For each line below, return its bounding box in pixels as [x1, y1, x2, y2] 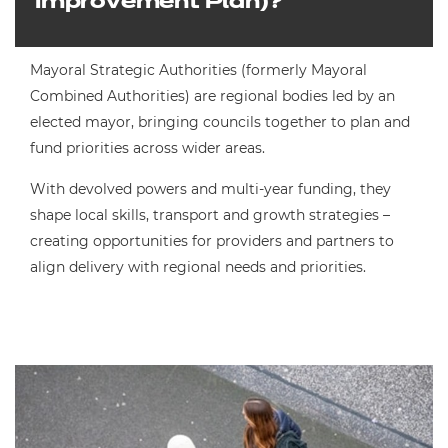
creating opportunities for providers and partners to [30, 232, 394, 250]
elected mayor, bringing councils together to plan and [30, 113, 410, 131]
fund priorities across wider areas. [30, 139, 265, 157]
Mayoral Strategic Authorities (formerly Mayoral [30, 61, 367, 79]
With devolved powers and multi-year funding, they [30, 180, 391, 198]
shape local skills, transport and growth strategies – [30, 206, 390, 224]
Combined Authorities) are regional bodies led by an [30, 87, 395, 105]
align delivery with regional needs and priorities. [30, 258, 366, 276]
